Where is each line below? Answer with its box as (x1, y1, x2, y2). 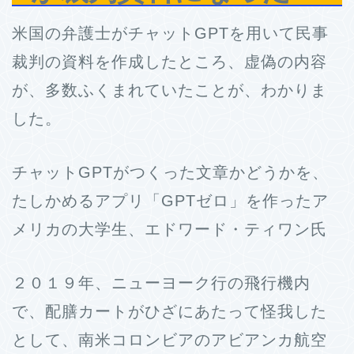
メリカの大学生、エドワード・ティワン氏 (12, 220, 327, 239)
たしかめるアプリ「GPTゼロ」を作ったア (12, 192, 329, 210)
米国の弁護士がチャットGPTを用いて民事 (12, 24, 329, 43)
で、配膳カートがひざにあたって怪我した (12, 303, 327, 321)
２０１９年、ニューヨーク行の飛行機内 (12, 274, 311, 292)
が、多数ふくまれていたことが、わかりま (12, 81, 327, 100)
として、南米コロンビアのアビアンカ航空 (12, 331, 327, 349)
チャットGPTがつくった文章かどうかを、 (12, 164, 329, 182)
